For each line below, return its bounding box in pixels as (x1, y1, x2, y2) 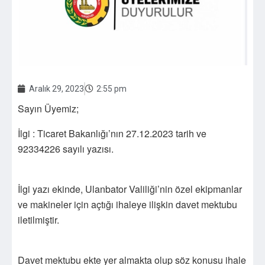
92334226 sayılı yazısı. (18, 141, 114, 156)
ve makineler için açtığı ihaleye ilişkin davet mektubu (18, 197, 237, 211)
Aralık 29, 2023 (29, 83, 84, 93)
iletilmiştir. (18, 212, 59, 227)
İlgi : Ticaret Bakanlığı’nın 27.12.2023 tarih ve (18, 126, 206, 140)
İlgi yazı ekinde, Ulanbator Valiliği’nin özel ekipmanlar (18, 182, 242, 196)
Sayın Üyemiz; (18, 101, 79, 115)
